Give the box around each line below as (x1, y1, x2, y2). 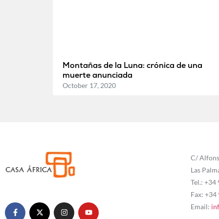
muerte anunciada (62, 69, 132, 80)
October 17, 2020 (62, 81, 116, 89)
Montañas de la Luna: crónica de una (62, 60, 202, 70)
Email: (190, 202, 211, 211)
